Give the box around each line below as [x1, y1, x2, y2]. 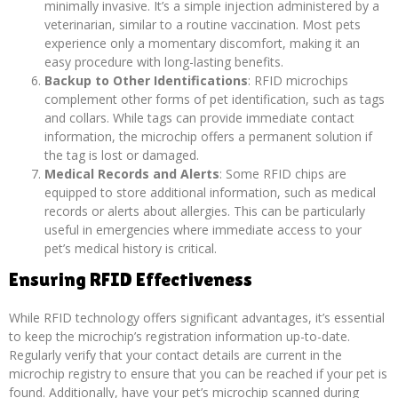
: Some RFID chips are [219, 164, 346, 182]
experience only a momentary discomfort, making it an [44, 34, 360, 52]
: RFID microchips [248, 71, 348, 89]
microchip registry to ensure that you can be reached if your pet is [9, 364, 387, 382]
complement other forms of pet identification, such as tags [44, 90, 385, 107]
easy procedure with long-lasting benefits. [44, 52, 283, 70]
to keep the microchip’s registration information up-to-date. [9, 327, 350, 345]
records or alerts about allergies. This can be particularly [44, 202, 365, 219]
